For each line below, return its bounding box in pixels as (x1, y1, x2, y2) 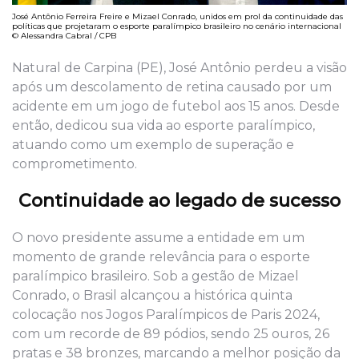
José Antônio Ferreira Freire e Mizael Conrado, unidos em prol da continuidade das (12, 10, 343, 22)
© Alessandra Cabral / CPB (12, 30, 116, 41)
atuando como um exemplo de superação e (12, 137, 294, 153)
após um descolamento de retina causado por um (12, 79, 332, 95)
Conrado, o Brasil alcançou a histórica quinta (12, 288, 292, 304)
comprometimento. (12, 156, 137, 172)
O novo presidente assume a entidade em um (12, 230, 305, 246)
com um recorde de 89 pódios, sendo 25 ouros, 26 (12, 326, 329, 342)
